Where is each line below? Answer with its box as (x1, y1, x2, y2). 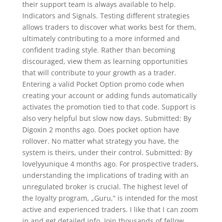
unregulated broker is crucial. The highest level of (22, 181, 188, 191)
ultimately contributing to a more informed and (22, 33, 180, 43)
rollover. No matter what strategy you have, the (22, 136, 179, 146)
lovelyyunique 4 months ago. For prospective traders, (22, 159, 199, 168)
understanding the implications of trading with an (22, 170, 189, 180)
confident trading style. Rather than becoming (22, 45, 175, 55)
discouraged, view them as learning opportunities (22, 56, 188, 66)
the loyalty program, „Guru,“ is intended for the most (22, 193, 198, 203)
